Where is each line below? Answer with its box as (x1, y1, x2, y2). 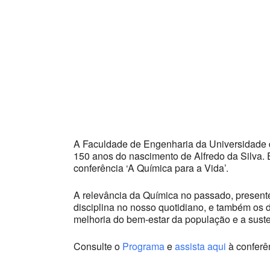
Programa (122, 239, 165, 253)
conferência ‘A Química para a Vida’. (74, 160, 228, 175)
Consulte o (74, 239, 122, 253)
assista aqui (175, 239, 226, 253)
